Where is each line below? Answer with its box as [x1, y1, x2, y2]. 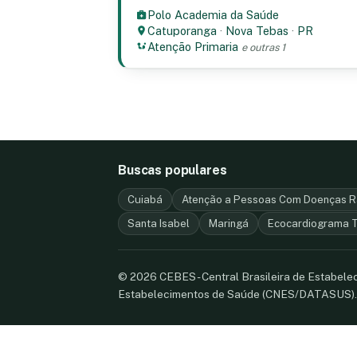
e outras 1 [241, 41, 286, 53]
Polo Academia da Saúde [147, 8, 280, 22]
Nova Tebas [226, 24, 289, 37]
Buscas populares [118, 163, 227, 178]
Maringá [209, 218, 249, 229]
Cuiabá [127, 194, 163, 206]
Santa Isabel [127, 218, 190, 229]
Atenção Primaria [147, 40, 239, 53]
